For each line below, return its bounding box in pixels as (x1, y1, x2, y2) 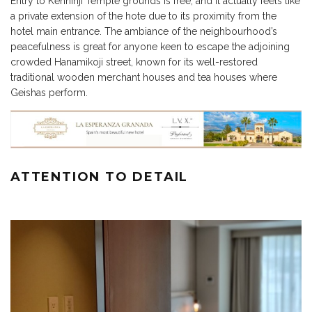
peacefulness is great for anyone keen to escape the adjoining (10, 41, 290, 53)
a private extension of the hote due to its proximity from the (10, 10, 276, 22)
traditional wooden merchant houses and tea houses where (10, 72, 277, 84)
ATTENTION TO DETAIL (10, 169, 189, 185)
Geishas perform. (10, 87, 88, 99)
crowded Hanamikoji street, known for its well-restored (10, 56, 258, 68)
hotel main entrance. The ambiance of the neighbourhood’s (10, 26, 277, 38)
